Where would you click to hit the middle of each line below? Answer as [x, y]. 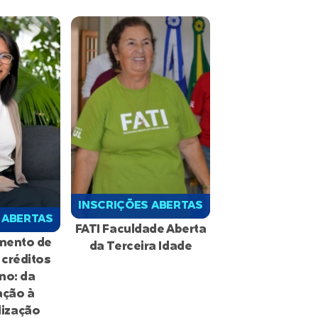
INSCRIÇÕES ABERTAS [141, 206]
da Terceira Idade [141, 246]
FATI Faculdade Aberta [141, 229]
